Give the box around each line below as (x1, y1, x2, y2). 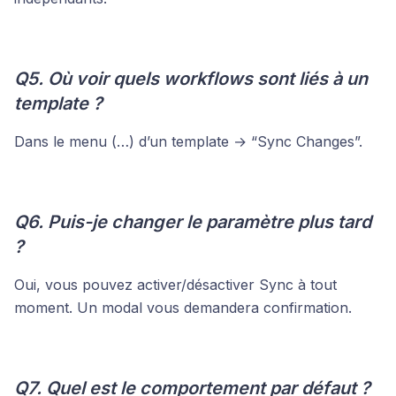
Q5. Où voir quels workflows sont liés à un (14, 68, 368, 90)
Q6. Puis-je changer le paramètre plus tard (14, 211, 371, 233)
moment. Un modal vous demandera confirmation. (14, 299, 352, 317)
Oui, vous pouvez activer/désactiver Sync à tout (14, 276, 337, 294)
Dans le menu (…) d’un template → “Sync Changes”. (14, 133, 362, 151)
